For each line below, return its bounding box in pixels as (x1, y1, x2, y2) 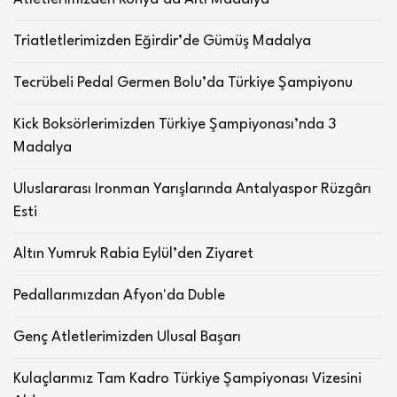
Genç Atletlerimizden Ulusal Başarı (13, 329, 241, 345)
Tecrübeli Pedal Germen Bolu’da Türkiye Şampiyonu (13, 74, 353, 90)
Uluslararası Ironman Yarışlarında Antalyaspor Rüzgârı (13, 181, 371, 197)
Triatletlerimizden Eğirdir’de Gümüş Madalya (13, 33, 311, 49)
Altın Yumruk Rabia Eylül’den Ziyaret (13, 245, 253, 261)
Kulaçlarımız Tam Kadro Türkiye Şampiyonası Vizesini (13, 370, 362, 386)
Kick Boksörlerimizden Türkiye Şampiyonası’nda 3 (13, 116, 336, 132)
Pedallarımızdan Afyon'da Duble (13, 287, 225, 303)
